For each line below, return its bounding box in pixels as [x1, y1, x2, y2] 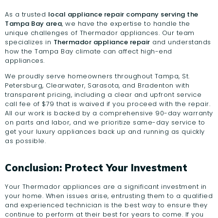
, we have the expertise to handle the [62, 19, 190, 29]
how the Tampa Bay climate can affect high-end [5, 47, 172, 56]
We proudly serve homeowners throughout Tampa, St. [5, 72, 190, 81]
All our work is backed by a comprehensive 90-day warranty [5, 109, 213, 118]
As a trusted [5, 10, 48, 19]
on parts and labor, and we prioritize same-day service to [5, 118, 205, 127]
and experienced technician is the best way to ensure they [5, 200, 208, 210]
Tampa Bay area [5, 19, 62, 29]
